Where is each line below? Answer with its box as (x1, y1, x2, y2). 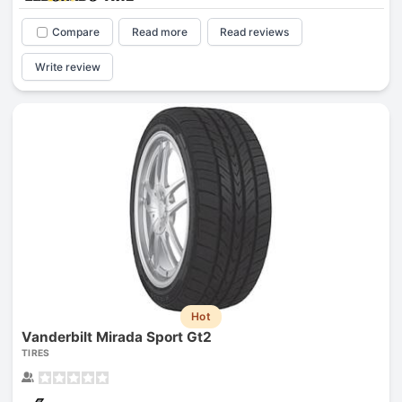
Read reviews (220, 25, 290, 39)
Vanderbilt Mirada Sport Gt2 (21, 328, 212, 345)
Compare (51, 25, 100, 39)
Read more (132, 25, 188, 39)
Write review (34, 59, 100, 74)
